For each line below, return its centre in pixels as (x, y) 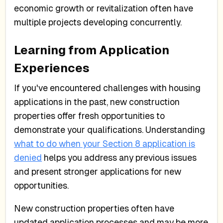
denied (28, 158)
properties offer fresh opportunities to (90, 116)
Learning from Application (92, 50)
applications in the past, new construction (97, 102)
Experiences (52, 68)
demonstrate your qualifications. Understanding (110, 130)
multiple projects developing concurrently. (98, 22)
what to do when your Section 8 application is (105, 144)
